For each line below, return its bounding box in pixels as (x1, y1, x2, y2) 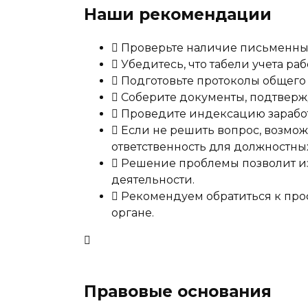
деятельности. (111, 173, 195, 187)
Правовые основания (84, 281, 272, 301)
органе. (111, 206, 154, 220)
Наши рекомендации (84, 5, 272, 25)
